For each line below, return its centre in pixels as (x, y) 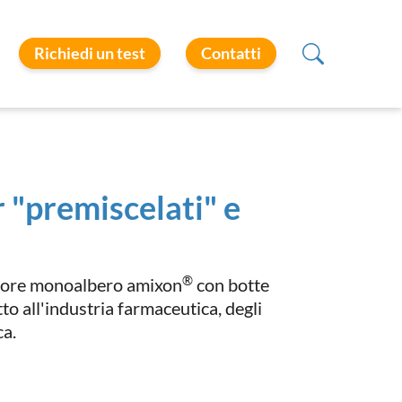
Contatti (232, 53)
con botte (232, 284)
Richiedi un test (89, 53)
